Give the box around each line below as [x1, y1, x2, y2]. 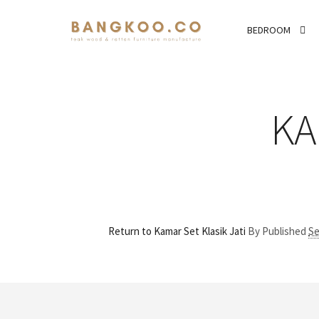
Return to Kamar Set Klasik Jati [108, 224, 246, 239]
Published [262, 224, 308, 239]
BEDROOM [247, 23, 291, 36]
